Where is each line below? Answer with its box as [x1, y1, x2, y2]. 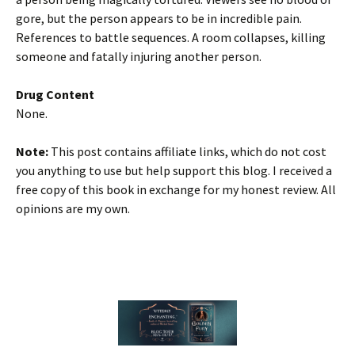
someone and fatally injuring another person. [16, 48, 261, 64]
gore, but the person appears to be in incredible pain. [16, 10, 302, 26]
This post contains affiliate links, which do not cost [48, 143, 326, 159]
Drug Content [16, 86, 94, 102]
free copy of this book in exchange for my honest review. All [16, 181, 336, 197]
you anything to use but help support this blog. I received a [16, 162, 332, 178]
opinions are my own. [16, 200, 130, 216]
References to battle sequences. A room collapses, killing [16, 29, 326, 45]
